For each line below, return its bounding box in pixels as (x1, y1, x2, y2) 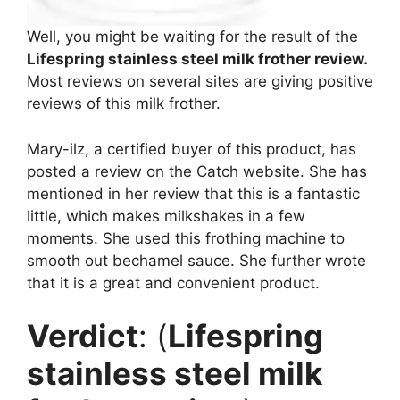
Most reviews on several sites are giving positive (27, 72, 373, 91)
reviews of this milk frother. (27, 95, 225, 113)
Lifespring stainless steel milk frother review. (27, 50, 367, 69)
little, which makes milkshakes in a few (27, 206, 305, 225)
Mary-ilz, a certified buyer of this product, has (27, 139, 356, 158)
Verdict (27, 317, 138, 355)
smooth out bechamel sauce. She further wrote (27, 251, 366, 270)
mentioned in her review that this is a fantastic (27, 184, 360, 203)
